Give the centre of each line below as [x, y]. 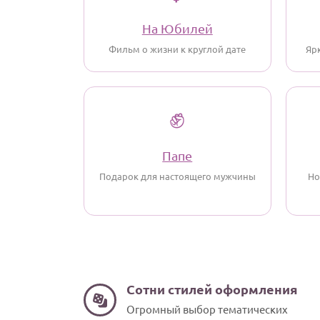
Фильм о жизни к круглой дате [177, 49]
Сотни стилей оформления [212, 289]
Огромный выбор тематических [207, 309]
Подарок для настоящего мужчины [177, 176]
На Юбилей [177, 28]
